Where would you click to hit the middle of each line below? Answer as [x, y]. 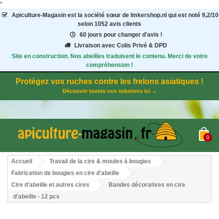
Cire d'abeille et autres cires [50, 185]
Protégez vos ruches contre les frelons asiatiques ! [109, 81]
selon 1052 [94, 24]
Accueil [22, 162]
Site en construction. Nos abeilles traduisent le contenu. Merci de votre [109, 56]
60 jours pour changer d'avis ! [121, 35]
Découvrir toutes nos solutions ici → [109, 91]
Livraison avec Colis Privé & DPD [121, 45]
